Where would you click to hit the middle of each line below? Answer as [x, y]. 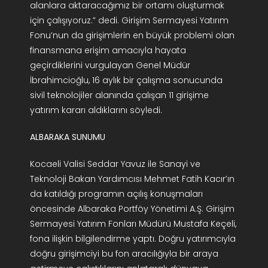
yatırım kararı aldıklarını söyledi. [96, 110]
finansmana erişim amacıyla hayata [108, 51]
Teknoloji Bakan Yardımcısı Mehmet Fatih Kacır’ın [132, 179]
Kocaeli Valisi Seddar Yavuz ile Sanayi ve [115, 164]
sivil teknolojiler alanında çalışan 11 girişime [119, 95]
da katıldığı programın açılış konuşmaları [116, 194]
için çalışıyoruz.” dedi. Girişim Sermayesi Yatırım [129, 21]
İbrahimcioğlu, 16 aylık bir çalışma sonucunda [126, 80]
